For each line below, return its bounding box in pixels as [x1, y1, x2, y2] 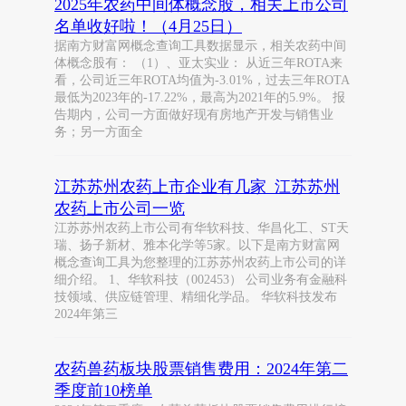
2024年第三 [54, 307, 118, 321]
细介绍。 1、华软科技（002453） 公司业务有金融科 [54, 273, 347, 286]
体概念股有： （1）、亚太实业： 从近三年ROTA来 [54, 56, 343, 70]
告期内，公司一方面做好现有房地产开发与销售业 [54, 108, 333, 121]
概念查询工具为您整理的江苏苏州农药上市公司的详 [54, 256, 346, 269]
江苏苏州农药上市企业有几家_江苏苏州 [54, 178, 340, 196]
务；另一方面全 [54, 125, 143, 139]
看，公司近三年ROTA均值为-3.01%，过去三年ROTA [54, 73, 350, 87]
